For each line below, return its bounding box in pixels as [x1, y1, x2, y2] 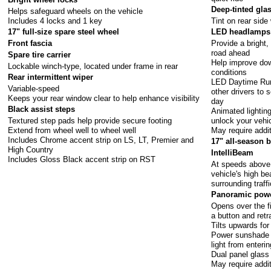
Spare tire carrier [8, 50, 71, 60]
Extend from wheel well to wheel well [8, 125, 137, 135]
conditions [211, 67, 247, 77]
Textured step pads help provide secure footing [8, 116, 172, 125]
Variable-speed [8, 83, 60, 93]
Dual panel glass [211, 249, 270, 259]
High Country [8, 145, 54, 154]
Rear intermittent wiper [8, 73, 94, 82]
